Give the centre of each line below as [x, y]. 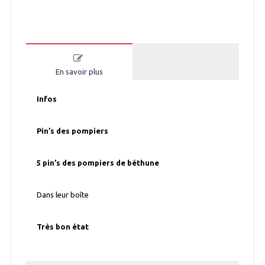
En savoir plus [79, 71]
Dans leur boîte [63, 195]
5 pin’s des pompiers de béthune [98, 163]
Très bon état [64, 227]
